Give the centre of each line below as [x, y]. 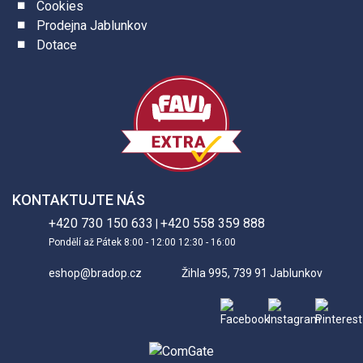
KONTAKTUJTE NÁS [79, 199]
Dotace [57, 45]
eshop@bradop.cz [95, 273]
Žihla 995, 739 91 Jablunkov [252, 273]
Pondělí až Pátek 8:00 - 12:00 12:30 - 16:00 [142, 243]
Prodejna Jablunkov [92, 26]
